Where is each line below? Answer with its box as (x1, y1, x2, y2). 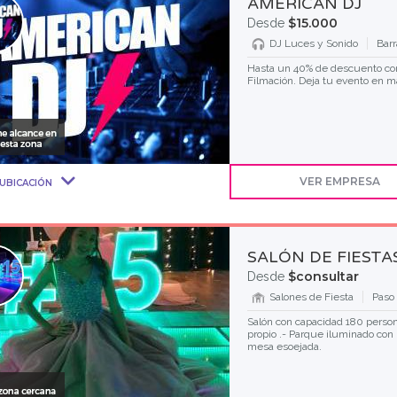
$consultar (287, 269, 359, 284)
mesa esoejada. (246, 340, 322, 353)
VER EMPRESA (300, 175, 381, 188)
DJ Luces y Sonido (269, 37, 358, 50)
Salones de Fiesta (269, 291, 354, 303)
